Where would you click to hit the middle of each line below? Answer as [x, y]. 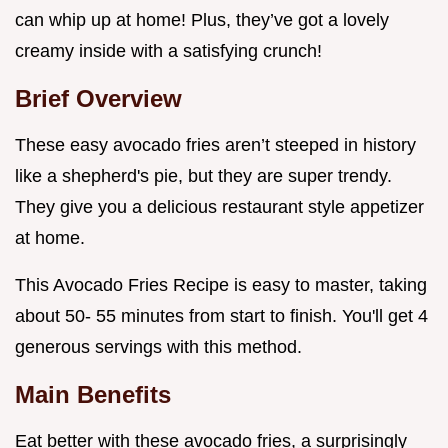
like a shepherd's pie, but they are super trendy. [203, 176]
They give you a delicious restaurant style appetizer [219, 207]
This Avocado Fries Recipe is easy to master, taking [221, 285]
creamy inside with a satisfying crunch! [168, 51]
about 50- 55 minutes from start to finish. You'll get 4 [221, 316]
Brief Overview [98, 99]
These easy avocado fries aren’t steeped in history [215, 145]
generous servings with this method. [158, 347]
